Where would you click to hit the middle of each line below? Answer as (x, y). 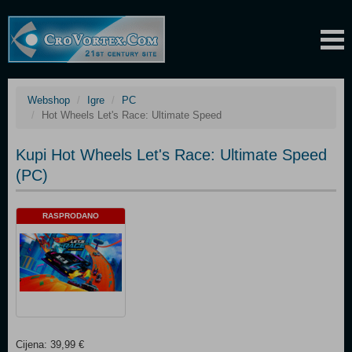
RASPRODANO (71, 216)
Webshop (49, 100)
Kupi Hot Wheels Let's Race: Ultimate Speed (171, 155)
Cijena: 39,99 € (50, 345)
